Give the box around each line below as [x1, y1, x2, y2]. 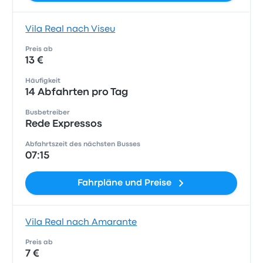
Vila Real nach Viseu [25, 25, 116, 33]
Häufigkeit [25, 78, 61, 84]
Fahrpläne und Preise [77, 179, 171, 187]
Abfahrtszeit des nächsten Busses [25, 141, 141, 147]
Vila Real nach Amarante [25, 218, 137, 227]
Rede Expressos [25, 120, 103, 129]
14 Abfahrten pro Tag [25, 88, 129, 97]
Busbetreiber [25, 110, 70, 116]
